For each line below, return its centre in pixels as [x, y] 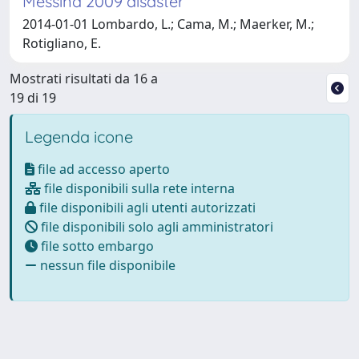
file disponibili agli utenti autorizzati [146, 207]
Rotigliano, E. [62, 43]
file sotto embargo [96, 246]
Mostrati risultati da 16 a [84, 78]
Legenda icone [79, 136]
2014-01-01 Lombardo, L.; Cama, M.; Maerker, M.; [168, 24]
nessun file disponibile [106, 265]
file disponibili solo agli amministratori [155, 226]
